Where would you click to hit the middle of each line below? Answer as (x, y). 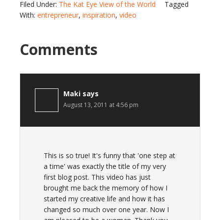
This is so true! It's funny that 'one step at (110, 155)
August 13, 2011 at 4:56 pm (101, 105)
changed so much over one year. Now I (106, 209)
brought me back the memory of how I (106, 188)
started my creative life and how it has (104, 199)
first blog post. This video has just (97, 177)
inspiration (99, 15)
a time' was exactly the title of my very (105, 166)
